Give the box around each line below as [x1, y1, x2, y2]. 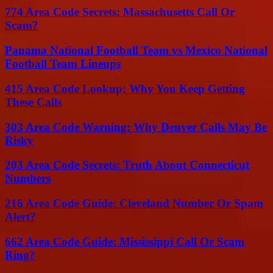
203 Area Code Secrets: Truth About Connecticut [5, 158, 249, 172]
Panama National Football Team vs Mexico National [5, 44, 268, 57]
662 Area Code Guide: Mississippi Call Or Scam [5, 235, 244, 248]
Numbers [5, 172, 51, 185]
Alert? [5, 210, 36, 223]
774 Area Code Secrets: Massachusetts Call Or [5, 5, 235, 19]
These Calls [5, 95, 62, 108]
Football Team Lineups [5, 57, 121, 71]
